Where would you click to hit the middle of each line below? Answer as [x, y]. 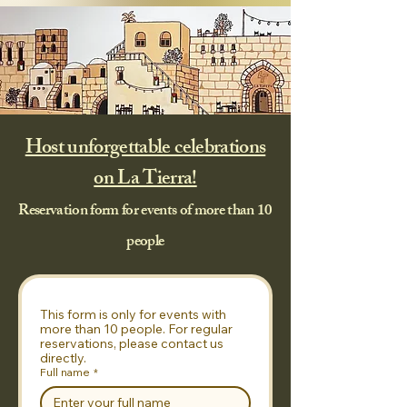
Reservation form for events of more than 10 [145, 212]
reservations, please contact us [132, 343]
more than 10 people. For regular [136, 329]
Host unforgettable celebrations [145, 149]
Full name [65, 372]
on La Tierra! [145, 180]
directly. [63, 358]
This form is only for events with [133, 314]
